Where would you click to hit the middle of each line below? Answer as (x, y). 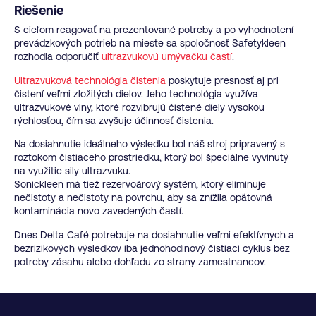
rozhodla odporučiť (58, 57)
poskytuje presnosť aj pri (222, 80)
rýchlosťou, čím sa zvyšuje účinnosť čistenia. (114, 120)
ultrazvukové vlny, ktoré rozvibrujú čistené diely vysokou (139, 107)
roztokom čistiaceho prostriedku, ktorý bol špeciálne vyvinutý (151, 158)
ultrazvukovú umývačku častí (167, 57)
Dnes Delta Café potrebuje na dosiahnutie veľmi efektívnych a (154, 235)
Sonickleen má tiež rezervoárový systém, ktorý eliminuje (140, 184)
